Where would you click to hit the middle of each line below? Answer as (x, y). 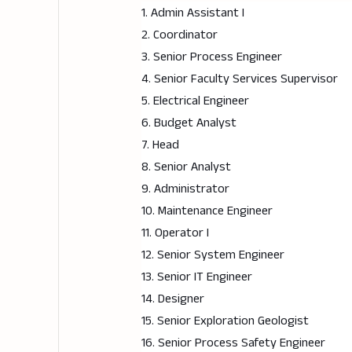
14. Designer (172, 299)
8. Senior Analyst (186, 167)
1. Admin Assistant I (192, 13)
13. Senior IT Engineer (196, 277)
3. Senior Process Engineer (211, 57)
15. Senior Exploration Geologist (225, 321)
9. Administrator (185, 189)
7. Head (160, 145)
